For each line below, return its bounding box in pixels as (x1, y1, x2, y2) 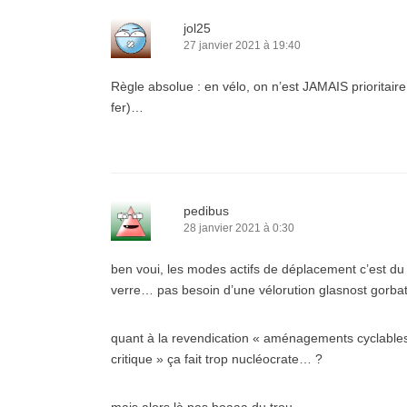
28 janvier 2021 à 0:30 (184, 222, 294, 234)
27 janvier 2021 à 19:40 (184, 39, 301, 52)
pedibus (184, 203, 229, 218)
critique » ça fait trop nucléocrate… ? (111, 352, 323, 366)
